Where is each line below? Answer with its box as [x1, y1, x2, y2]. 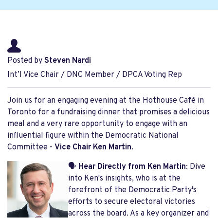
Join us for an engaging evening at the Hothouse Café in [7, 96, 204, 106]
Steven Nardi [44, 56, 91, 66]
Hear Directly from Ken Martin [78, 162, 186, 172]
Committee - [7, 143, 54, 152]
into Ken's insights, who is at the [68, 174, 181, 183]
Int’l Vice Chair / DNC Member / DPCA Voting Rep [7, 70, 182, 80]
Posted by [7, 56, 44, 66]
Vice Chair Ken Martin [54, 143, 131, 152]
